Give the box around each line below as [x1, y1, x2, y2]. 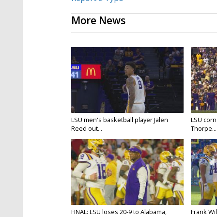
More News [71, 14, 125, 28]
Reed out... [71, 124, 102, 133]
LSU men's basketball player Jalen [71, 115, 168, 124]
